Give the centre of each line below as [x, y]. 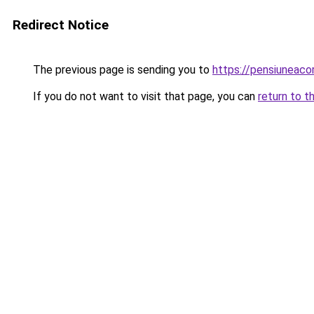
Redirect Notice [61, 25]
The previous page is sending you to [121, 70]
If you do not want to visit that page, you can [144, 96]
